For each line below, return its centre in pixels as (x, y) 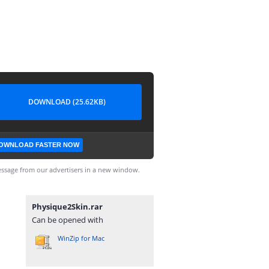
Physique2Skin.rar (67, 207)
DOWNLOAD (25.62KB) (67, 102)
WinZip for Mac (81, 238)
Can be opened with (68, 220)
